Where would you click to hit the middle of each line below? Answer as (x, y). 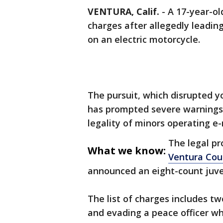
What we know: (127, 151)
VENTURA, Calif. (123, 11)
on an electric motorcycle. (145, 39)
